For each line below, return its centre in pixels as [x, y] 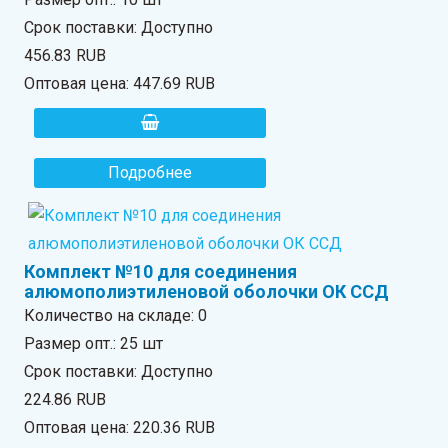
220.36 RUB [174, 427]
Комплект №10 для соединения [161, 271]
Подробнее [150, 172]
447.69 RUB [174, 83]
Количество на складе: [111, 315]
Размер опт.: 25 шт [94, 343]
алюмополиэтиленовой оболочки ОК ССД [207, 291]
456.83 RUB [65, 55]
